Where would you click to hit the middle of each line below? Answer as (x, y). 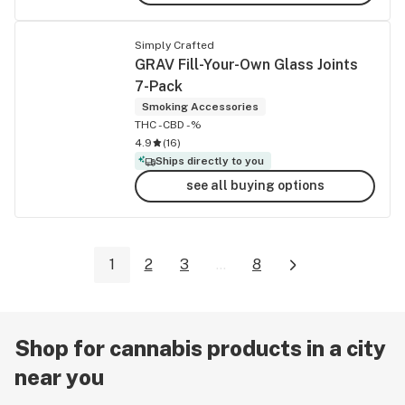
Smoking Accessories (200, 106)
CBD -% (182, 124)
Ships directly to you (210, 160)
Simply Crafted (174, 45)
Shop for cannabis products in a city (200, 348)
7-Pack (159, 86)
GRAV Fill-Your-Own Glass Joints (246, 64)
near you (59, 377)
